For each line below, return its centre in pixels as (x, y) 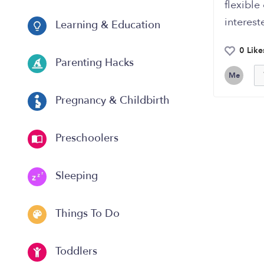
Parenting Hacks (93, 63)
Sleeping (75, 176)
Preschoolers (85, 138)
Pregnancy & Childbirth (111, 101)
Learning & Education (106, 25)
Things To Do (86, 214)
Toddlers (75, 252)
